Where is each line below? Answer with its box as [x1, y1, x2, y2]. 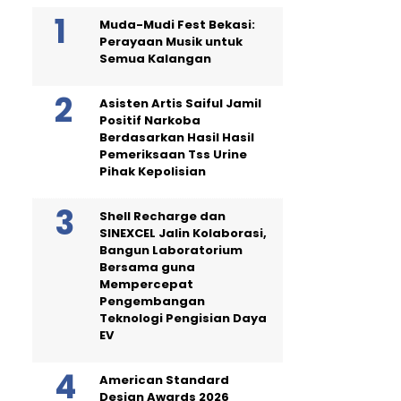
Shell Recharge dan [99, 207, 226, 225]
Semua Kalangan [99, 49, 211, 67]
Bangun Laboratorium [99, 241, 243, 259]
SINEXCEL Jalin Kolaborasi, [99, 224, 267, 242]
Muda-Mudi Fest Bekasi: [99, 15, 255, 33]
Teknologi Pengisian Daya [99, 309, 267, 327]
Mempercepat [99, 275, 193, 293]
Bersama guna [99, 258, 195, 276]
